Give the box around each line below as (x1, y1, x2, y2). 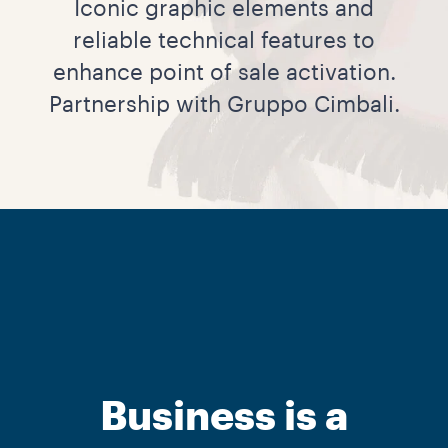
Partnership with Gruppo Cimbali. (48, 94, 400, 116)
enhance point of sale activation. (52, 62, 396, 84)
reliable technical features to (73, 30, 375, 52)
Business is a (100, 397, 348, 437)
